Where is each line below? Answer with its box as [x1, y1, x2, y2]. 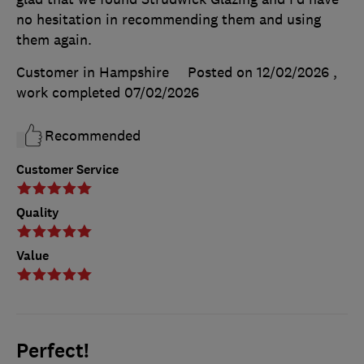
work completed [16, 84, 124, 102]
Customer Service [16, 161, 119, 179]
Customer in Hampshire [16, 63, 169, 82]
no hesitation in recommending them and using [16, 11, 321, 29]
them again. [16, 31, 92, 50]
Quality [16, 204, 59, 222]
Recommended [45, 127, 141, 145]
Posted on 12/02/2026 [188, 63, 329, 82]
